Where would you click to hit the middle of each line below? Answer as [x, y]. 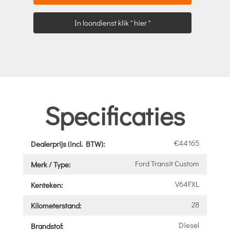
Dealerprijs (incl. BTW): [68, 143]
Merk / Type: [50, 164]
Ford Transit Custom [167, 163]
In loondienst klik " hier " [112, 22]
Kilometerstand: [56, 205]
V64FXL [187, 184]
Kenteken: [46, 185]
